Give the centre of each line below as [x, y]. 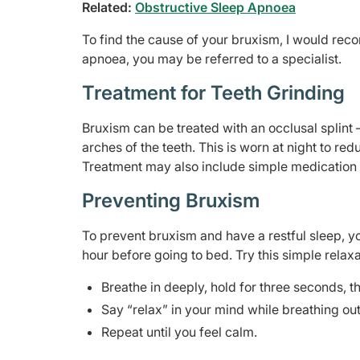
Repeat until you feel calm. [179, 331]
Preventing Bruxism [171, 200]
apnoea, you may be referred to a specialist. [212, 58]
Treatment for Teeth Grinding [213, 92]
